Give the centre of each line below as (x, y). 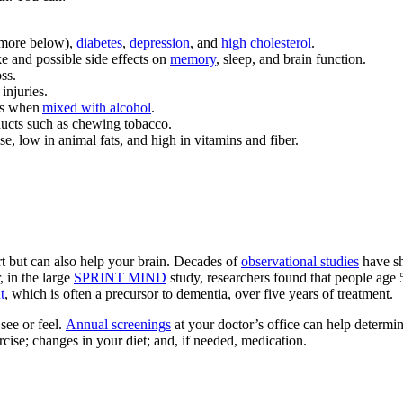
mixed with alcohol (97, 107)
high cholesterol (266, 43)
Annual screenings (118, 325)
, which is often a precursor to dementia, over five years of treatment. (199, 294)
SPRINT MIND (120, 278)
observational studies (300, 262)
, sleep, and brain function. (291, 59)
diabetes (99, 43)
